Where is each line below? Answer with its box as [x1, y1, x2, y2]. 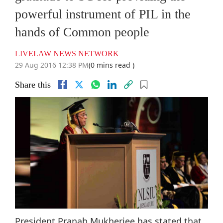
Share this [15, 80, 51, 90]
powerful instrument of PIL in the [15, 7, 191, 22]
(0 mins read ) [89, 60, 134, 70]
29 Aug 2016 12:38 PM [15, 60, 89, 70]
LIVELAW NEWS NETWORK [15, 49, 119, 58]
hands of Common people [15, 25, 149, 40]
